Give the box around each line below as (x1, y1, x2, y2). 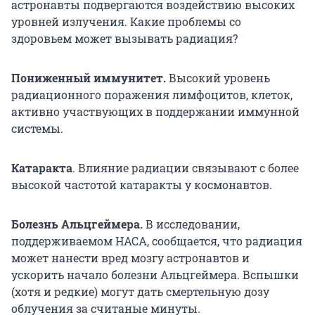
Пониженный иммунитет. (11, 70, 166, 86)
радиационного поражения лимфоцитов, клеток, (11, 87, 292, 103)
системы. (11, 121, 63, 136)
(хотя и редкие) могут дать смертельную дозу (11, 284, 269, 300)
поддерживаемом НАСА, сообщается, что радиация (11, 233, 302, 249)
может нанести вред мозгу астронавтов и (11, 250, 250, 266)
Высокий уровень (166, 70, 270, 86)
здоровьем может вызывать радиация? (11, 31, 238, 46)
